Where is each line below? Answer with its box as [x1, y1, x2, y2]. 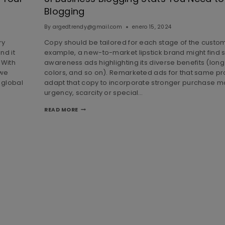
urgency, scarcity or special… [44, 87, 143, 97]
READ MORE [44, 105, 78, 114]
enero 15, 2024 [132, 23, 172, 31]
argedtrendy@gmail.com [52, 23, 123, 31]
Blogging [44, 5, 85, 18]
